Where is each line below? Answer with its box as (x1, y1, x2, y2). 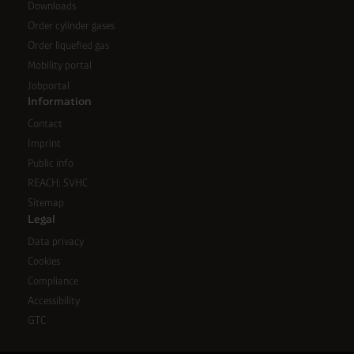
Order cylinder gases (27, 19, 115, 32)
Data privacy (27, 235, 84, 247)
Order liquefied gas (27, 40, 109, 52)
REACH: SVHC (27, 177, 88, 190)
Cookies (27, 254, 60, 267)
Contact (27, 117, 62, 130)
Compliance (27, 275, 78, 288)
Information (27, 96, 92, 108)
